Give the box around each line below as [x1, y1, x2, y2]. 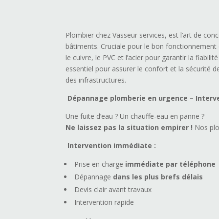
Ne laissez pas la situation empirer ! [66, 123, 193, 132]
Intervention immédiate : [67, 141, 156, 151]
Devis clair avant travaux [74, 185, 152, 195]
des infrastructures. [66, 75, 127, 85]
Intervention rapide [74, 197, 134, 207]
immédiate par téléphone [125, 159, 216, 169]
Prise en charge [74, 159, 124, 169]
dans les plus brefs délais [113, 172, 203, 182]
